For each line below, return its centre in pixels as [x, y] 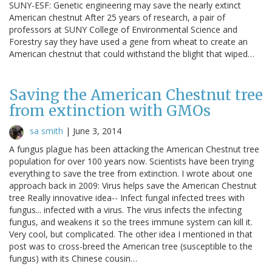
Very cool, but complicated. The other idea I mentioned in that [131, 234]
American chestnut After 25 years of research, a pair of [117, 17]
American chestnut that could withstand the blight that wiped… [132, 53]
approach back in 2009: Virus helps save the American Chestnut [133, 185]
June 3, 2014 [97, 131]
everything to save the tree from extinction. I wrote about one [131, 173]
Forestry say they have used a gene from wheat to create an [128, 41]
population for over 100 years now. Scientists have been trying [131, 161]
